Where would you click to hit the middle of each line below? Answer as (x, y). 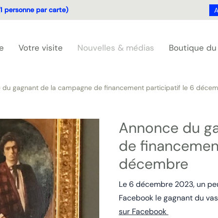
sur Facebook (144, 211)
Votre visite (41, 48)
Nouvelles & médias (116, 48)
